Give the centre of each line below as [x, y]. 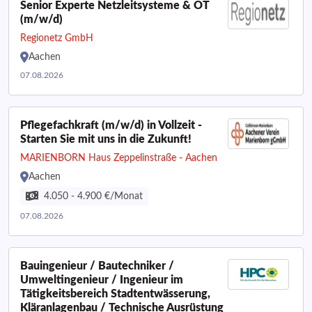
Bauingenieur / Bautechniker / [97, 266]
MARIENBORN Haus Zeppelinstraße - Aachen [119, 158]
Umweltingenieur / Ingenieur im [102, 280]
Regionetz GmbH [57, 38]
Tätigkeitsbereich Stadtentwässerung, [115, 294]
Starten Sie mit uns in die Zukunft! [106, 139]
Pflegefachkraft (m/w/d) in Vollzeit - [111, 125]
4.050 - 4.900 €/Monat [93, 196]
